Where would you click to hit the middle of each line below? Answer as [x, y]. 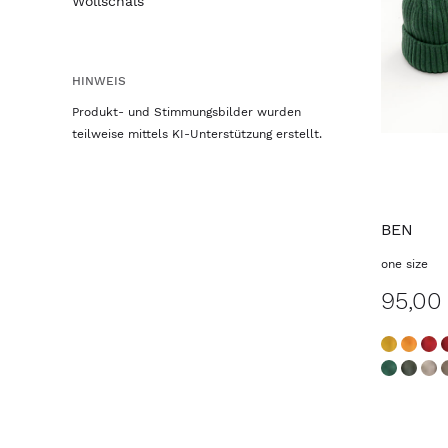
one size [404, 264]
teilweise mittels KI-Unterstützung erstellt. [197, 134]
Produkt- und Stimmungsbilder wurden [186, 112]
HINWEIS [99, 81]
